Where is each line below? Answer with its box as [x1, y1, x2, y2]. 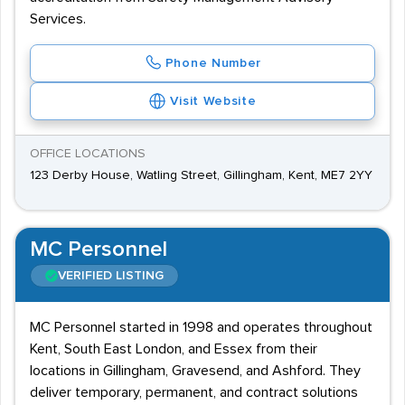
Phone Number [165, 57, 262, 70]
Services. [30, 12, 86, 26]
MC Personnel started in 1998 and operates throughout [30, 320, 372, 334]
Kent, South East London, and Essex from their [30, 342, 317, 356]
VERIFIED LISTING [58, 269, 164, 282]
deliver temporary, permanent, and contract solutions [30, 385, 358, 400]
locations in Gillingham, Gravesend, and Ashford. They [30, 363, 361, 378]
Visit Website [170, 95, 257, 108]
